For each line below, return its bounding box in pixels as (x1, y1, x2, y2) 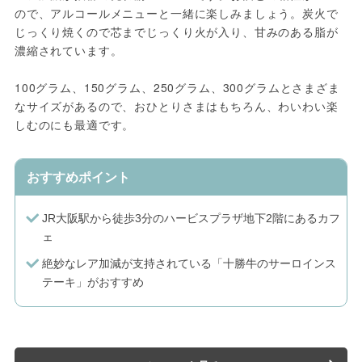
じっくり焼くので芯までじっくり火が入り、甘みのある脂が (14, 23, 339, 40)
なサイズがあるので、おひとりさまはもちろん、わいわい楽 (14, 98, 339, 115)
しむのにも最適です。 (14, 116, 135, 133)
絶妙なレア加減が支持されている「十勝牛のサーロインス (41, 257, 336, 271)
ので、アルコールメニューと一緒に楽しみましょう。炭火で (14, 5, 339, 22)
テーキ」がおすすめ (41, 276, 144, 289)
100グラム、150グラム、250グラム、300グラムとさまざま (14, 79, 340, 96)
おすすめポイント (26, 170, 130, 185)
